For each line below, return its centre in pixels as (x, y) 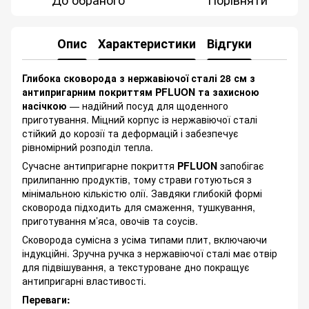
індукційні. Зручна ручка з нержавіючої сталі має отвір (150, 253)
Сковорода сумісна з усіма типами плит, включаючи (144, 240)
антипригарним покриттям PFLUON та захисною (141, 92)
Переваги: (46, 300)
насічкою (44, 106)
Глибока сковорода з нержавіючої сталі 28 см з (139, 78)
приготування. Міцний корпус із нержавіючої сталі (140, 120)
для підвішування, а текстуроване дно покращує (136, 267)
